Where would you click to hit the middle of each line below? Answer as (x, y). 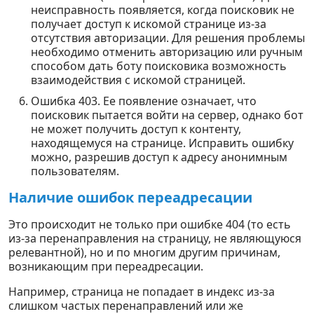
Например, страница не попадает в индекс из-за (142, 292)
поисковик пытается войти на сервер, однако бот (167, 115)
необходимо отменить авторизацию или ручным (167, 52)
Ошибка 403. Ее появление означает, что (144, 101)
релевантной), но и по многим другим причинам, (144, 252)
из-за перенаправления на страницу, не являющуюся (155, 238)
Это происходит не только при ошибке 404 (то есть (150, 224)
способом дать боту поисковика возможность (159, 66)
